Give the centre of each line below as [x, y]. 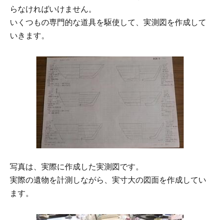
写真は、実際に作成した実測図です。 [77, 166]
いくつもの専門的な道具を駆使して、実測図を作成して [108, 22]
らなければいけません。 [53, 9]
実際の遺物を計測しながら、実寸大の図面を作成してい [108, 180]
